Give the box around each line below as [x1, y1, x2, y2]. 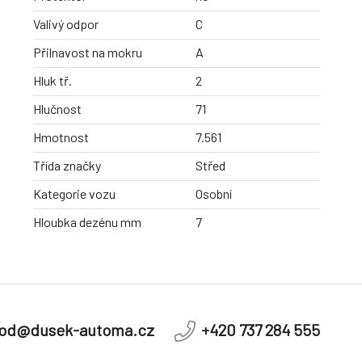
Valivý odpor [33, 16, 99, 32]
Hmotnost [33, 129, 89, 145]
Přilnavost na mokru [33, 44, 142, 61]
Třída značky [33, 158, 101, 174]
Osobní [196, 186, 232, 202]
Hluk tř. [33, 73, 72, 89]
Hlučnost [33, 101, 82, 117]
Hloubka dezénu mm [33, 214, 141, 230]
